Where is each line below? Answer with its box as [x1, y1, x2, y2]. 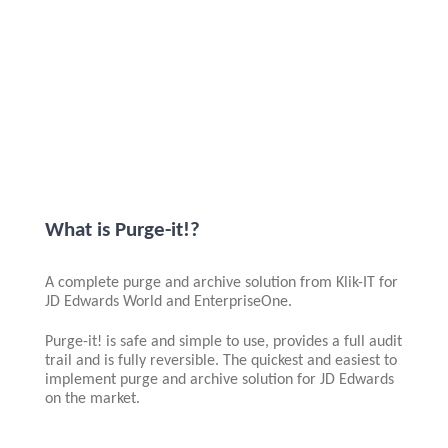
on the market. [44, 391, 140, 408]
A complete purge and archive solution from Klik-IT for [44, 275, 398, 292]
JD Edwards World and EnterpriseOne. [44, 294, 292, 311]
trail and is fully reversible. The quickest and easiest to [44, 353, 397, 370]
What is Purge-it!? [44, 219, 200, 241]
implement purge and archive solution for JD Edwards [44, 372, 394, 389]
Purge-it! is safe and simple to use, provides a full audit [44, 334, 402, 351]
